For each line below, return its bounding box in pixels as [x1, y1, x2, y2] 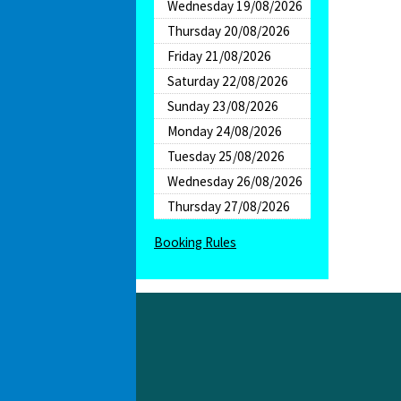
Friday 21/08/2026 [167, 47, 271, 65]
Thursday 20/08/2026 [167, 22, 290, 40]
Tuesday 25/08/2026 [167, 148, 285, 166]
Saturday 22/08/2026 [167, 73, 288, 90]
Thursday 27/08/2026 [167, 198, 290, 216]
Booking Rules [154, 234, 236, 252]
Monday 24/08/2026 [167, 123, 282, 141]
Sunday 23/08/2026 [167, 98, 278, 115]
